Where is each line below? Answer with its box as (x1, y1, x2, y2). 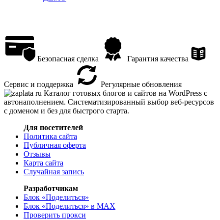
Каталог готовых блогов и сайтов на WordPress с (44, 88, 207, 97)
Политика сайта (24, 132, 77, 140)
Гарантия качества (125, 54, 189, 63)
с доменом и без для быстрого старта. (4, 106, 129, 115)
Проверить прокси (24, 210, 86, 219)
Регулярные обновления (99, 80, 182, 88)
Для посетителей (24, 123, 83, 132)
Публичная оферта (24, 140, 86, 149)
